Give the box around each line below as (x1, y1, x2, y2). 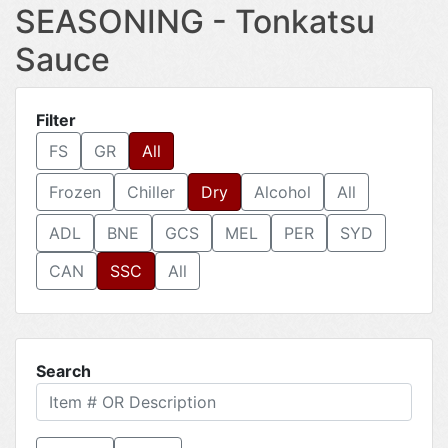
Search (36, 361, 91, 381)
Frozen (49, 182, 101, 202)
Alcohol (254, 182, 311, 202)
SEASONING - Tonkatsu (15, 2, 375, 41)
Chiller (127, 182, 175, 202)
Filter (36, 110, 76, 130)
